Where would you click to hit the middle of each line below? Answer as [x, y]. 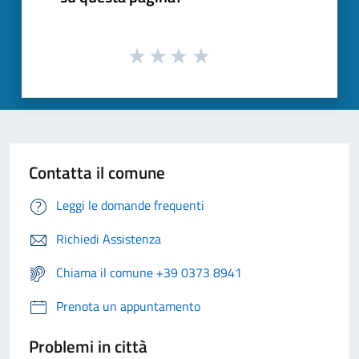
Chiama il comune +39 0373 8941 [149, 273]
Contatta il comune [97, 173]
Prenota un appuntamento [128, 307]
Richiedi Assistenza [109, 239]
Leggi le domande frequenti [130, 206]
